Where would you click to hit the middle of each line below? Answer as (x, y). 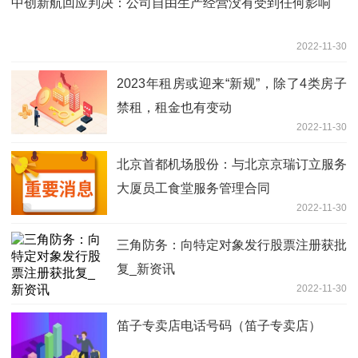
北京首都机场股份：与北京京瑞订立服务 (232, 164)
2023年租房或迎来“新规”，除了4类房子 (232, 83)
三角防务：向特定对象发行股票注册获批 (232, 245)
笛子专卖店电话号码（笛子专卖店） (219, 325)
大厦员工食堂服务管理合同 (193, 188)
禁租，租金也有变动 (174, 107)
